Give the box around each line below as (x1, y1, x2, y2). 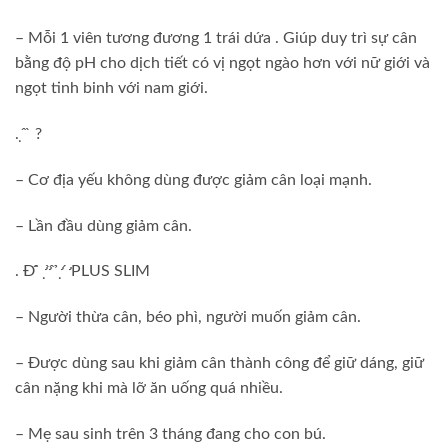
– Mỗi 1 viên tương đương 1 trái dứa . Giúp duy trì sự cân (15, 30, 417, 47)
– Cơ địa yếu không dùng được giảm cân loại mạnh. (15, 171, 372, 188)
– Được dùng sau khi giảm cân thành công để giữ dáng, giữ (15, 354, 424, 371)
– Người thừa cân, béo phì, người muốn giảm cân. (15, 309, 361, 326)
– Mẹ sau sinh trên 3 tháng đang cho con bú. (15, 425, 326, 442)
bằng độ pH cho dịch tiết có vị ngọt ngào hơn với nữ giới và (15, 55, 430, 72)
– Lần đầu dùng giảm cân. (15, 217, 192, 234)
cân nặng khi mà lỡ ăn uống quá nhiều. (15, 379, 283, 396)
